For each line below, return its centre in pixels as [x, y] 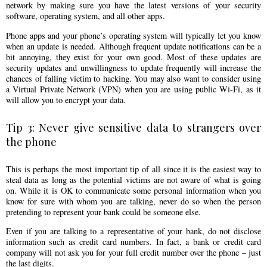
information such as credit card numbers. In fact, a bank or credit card [133, 242]
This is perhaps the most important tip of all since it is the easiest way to [133, 169]
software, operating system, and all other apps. [86, 16]
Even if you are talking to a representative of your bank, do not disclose [133, 231]
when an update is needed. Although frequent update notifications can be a [133, 46]
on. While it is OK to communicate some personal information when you [133, 190]
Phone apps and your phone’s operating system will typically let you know [133, 35]
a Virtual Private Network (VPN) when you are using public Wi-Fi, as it [133, 89]
